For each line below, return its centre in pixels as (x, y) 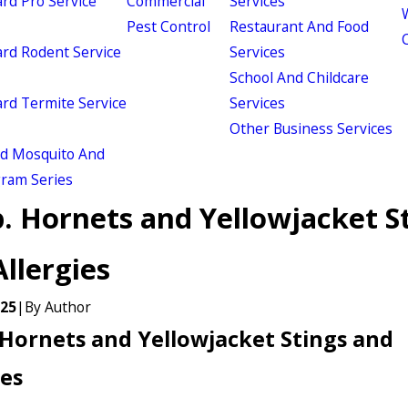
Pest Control (168, 26)
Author (67, 307)
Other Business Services (311, 128)
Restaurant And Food (300, 26)
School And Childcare (300, 77)
